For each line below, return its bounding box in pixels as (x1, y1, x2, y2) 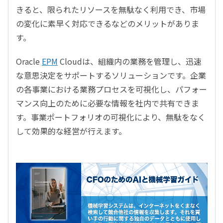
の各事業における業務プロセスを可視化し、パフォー (16, 83, 207, 96)
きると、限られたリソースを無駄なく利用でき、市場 (16, 3, 206, 16)
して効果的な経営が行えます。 (16, 125, 126, 137)
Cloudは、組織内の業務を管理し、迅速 (58, 55, 202, 68)
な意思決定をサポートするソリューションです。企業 (16, 69, 206, 82)
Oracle (16, 55, 42, 68)
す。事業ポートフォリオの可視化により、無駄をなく (16, 111, 206, 123)
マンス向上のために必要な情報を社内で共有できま (16, 97, 199, 110)
